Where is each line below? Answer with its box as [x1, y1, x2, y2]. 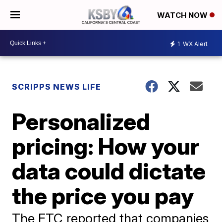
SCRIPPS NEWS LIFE [12, 82, 102, 92]
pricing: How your [12, 132, 200, 160]
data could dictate [12, 157, 206, 185]
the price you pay [12, 182, 194, 210]
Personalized [12, 108, 151, 135]
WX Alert [181, 40, 208, 48]
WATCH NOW [157, 10, 210, 20]
